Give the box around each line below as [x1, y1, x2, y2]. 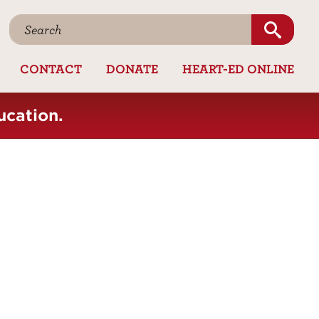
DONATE [105, 61, 158, 76]
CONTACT [19, 61, 82, 76]
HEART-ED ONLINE [182, 61, 294, 76]
